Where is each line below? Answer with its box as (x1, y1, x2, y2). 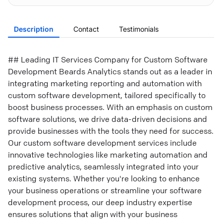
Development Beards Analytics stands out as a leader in (8, 66, 212, 76)
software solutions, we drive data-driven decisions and (8, 114, 207, 124)
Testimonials (119, 25, 159, 33)
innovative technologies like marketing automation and (8, 150, 208, 160)
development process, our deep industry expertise (8, 197, 192, 207)
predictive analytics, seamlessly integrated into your (8, 162, 199, 171)
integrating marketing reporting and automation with (8, 78, 202, 88)
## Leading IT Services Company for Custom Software (8, 55, 208, 64)
